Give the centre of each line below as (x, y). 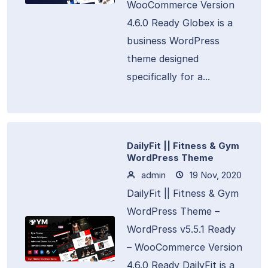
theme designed (163, 59)
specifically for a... (168, 77)
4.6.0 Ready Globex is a (180, 23)
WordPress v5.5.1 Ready (181, 229)
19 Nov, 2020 (214, 175)
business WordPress (173, 41)
